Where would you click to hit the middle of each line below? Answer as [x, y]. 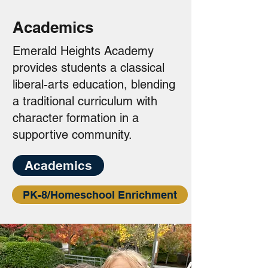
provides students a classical [89, 68]
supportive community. [72, 135]
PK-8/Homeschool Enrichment [100, 194]
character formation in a [76, 118]
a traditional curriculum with [85, 101]
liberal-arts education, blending [94, 84]
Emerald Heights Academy [83, 51]
